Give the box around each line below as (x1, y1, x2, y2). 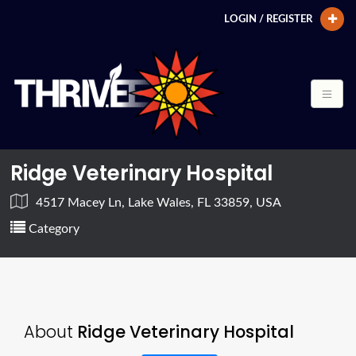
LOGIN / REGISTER (224, 14, 312, 24)
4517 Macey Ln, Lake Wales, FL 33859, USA (36, 195, 282, 209)
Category (25, 222, 80, 235)
